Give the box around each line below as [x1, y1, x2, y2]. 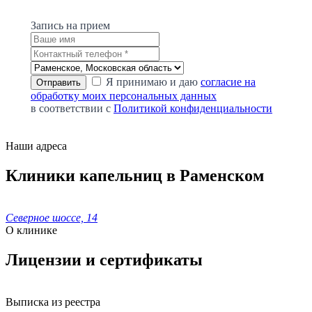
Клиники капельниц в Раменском [6, 166, 264, 185]
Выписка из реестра [6, 295, 100, 308]
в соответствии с [31, 102, 114, 115]
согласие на [201, 76, 256, 88]
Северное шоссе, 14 [6, 212, 97, 224]
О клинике [6, 224, 57, 236]
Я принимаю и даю [103, 76, 201, 88]
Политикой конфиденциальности [114, 102, 272, 115]
